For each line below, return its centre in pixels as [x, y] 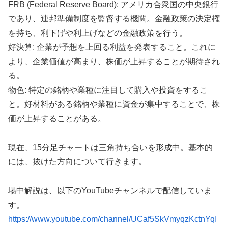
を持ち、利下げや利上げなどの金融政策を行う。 [98, 33]
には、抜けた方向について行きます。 [77, 161]
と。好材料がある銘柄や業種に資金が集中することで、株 [114, 104]
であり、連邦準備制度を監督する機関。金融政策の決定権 [114, 18]
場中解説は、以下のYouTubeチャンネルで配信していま [110, 190]
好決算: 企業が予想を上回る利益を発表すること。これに [112, 47]
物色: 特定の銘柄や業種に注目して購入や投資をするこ [108, 90]
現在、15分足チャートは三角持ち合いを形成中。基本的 [110, 147]
